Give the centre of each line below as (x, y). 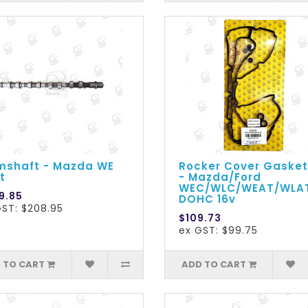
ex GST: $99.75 (218, 231)
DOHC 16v (207, 199)
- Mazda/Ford (220, 177)
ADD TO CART (213, 265)
